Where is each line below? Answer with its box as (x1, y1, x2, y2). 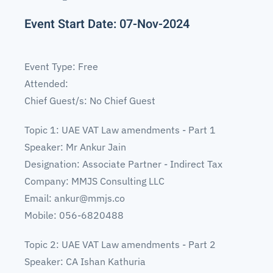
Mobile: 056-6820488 (24, 209, 124, 221)
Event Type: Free (24, 60, 98, 73)
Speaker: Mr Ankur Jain (24, 141, 126, 153)
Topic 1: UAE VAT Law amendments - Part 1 (24, 124, 216, 136)
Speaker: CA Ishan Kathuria (24, 255, 146, 268)
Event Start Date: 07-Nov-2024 (24, 15, 190, 33)
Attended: (24, 77, 68, 90)
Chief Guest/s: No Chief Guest (24, 94, 155, 107)
